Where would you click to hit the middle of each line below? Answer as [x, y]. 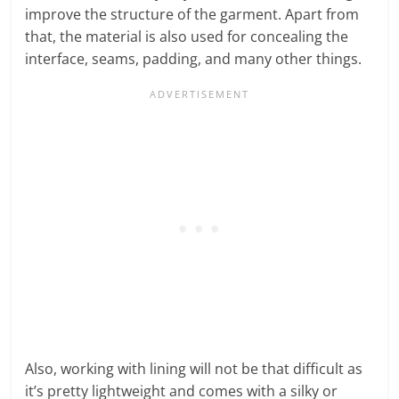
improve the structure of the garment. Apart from [192, 14]
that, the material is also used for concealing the [187, 36]
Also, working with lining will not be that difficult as [194, 368]
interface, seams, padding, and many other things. [195, 58]
